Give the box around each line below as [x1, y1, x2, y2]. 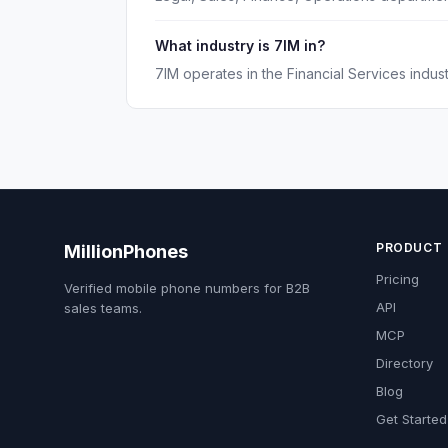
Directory [376, 355, 433, 371]
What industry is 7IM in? [155, 37, 325, 54]
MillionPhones [64, 241, 188, 262]
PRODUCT [376, 240, 443, 255]
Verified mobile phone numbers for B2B [64, 280, 310, 296]
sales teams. [64, 300, 142, 316]
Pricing [376, 271, 419, 287]
